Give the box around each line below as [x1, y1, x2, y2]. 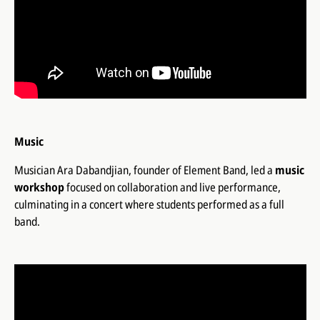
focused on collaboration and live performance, [64, 179, 281, 196]
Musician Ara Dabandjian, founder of [14, 162, 184, 179]
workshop [14, 179, 64, 196]
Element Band [183, 162, 246, 179]
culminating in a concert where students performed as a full [14, 196, 284, 213]
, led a [245, 162, 275, 179]
